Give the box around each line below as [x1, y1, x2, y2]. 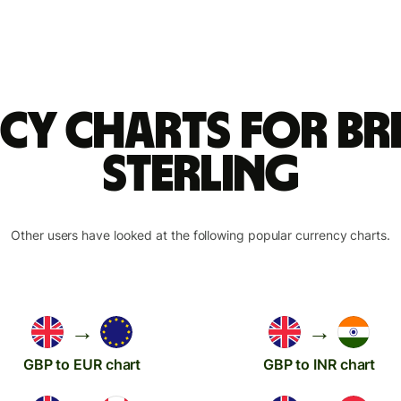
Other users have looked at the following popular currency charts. [11, 226, 390, 243]
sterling [102, 149, 299, 200]
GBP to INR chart [262, 354, 376, 373]
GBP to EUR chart [22, 354, 141, 373]
